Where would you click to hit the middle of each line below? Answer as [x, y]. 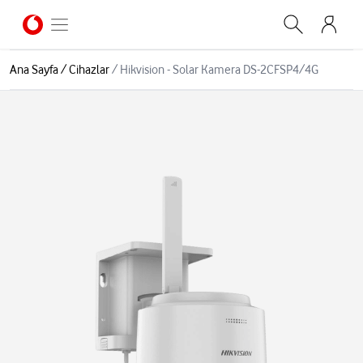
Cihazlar [89, 70]
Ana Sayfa [34, 70]
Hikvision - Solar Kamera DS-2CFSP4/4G [219, 70]
